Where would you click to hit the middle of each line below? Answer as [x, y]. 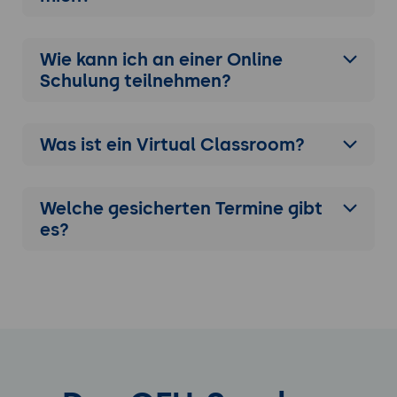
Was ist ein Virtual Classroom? [172, 145]
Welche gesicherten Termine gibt [181, 209]
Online [254, 60]
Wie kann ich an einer [133, 60]
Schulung [79, 81]
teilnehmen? [175, 81]
